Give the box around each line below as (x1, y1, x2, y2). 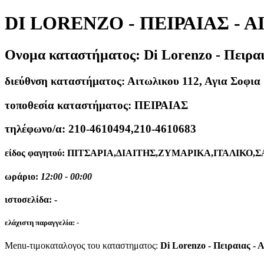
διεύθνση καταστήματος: (5, 74, 127, 87)
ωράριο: (5, 171, 41, 181)
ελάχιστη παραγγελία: (5, 218, 77, 227)
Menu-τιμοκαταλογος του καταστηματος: (5, 240, 160, 251)
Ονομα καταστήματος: (5, 47, 144, 62)
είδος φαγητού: (5, 148, 67, 159)
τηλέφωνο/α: (5, 123, 68, 136)
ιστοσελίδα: (5, 194, 54, 205)
